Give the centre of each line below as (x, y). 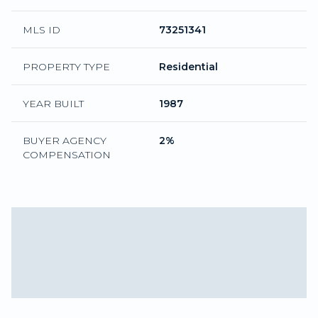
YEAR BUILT (53, 103)
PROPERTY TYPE (66, 66)
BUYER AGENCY (65, 140)
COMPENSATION (67, 154)
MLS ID (42, 29)
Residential (188, 66)
